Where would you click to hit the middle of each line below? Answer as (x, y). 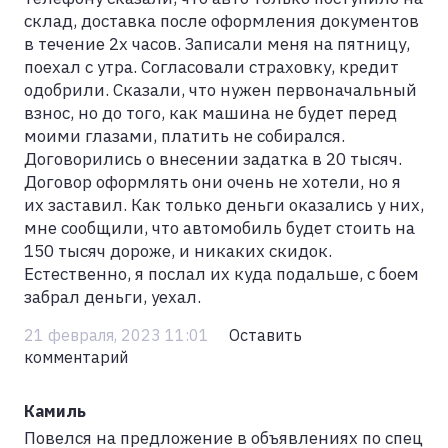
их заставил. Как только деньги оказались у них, (224, 204)
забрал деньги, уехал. (112, 296)
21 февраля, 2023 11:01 (118, 334)
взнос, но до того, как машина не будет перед (210, 112)
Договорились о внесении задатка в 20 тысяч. (213, 158)
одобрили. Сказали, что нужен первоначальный (220, 89)
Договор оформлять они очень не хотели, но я (212, 181)
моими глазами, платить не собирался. (184, 135)
